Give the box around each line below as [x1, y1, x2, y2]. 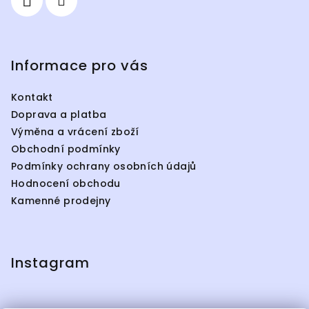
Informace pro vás [11, 56, 148, 75]
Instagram [11, 253, 90, 272]
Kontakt [11, 90, 53, 104]
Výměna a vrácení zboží [11, 125, 139, 139]
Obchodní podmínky [11, 142, 121, 156]
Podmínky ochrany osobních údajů [11, 159, 197, 173]
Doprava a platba [11, 108, 107, 121]
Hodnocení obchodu [11, 177, 121, 190]
